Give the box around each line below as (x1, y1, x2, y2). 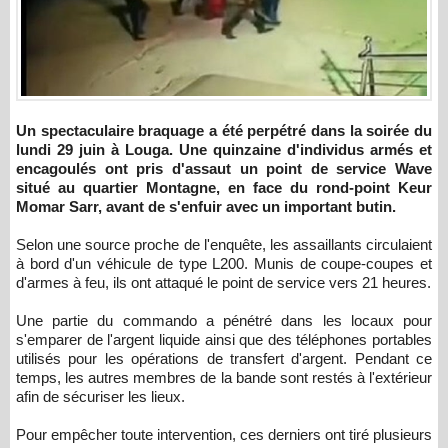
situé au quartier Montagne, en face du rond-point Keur (16, 179, 432, 197)
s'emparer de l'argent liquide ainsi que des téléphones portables (16, 331, 432, 349)
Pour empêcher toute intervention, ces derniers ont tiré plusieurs (16, 426, 432, 444)
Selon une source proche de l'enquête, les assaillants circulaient (16, 236, 432, 254)
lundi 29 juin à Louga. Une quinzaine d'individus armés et (16, 141, 432, 159)
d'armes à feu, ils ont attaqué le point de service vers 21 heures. (16, 274, 431, 292)
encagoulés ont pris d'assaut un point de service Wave (16, 160, 432, 178)
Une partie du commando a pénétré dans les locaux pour (16, 312, 432, 330)
